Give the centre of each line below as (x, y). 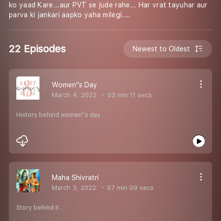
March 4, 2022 (74, 95)
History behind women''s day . (60, 115)
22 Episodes (37, 49)
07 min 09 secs (129, 187)
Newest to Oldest (162, 49)
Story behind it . (39, 207)
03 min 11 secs (129, 95)
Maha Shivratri (75, 177)
